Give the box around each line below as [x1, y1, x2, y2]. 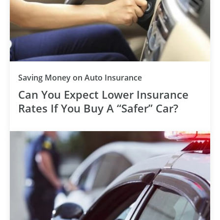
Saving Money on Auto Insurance [18, 72, 142, 83]
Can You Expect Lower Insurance [18, 87, 189, 102]
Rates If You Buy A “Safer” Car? [18, 101, 178, 115]
